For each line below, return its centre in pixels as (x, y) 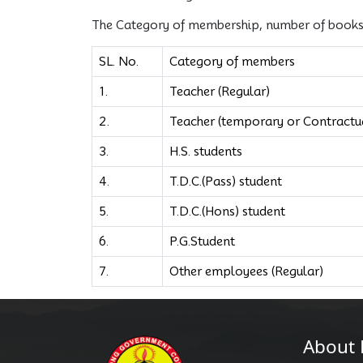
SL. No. (118, 61)
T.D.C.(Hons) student (227, 211)
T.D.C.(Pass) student (225, 181)
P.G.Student (202, 241)
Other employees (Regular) (246, 271)
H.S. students (205, 151)
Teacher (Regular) (219, 91)
